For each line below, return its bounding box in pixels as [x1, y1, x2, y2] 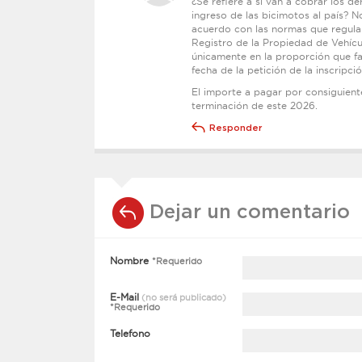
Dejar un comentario [149, 203, 350, 222]
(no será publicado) [139, 292, 226, 303]
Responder [209, 124, 262, 133]
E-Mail [110, 291, 139, 303]
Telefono [110, 327, 150, 339]
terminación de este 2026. [192, 99, 318, 112]
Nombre [110, 255, 152, 267]
